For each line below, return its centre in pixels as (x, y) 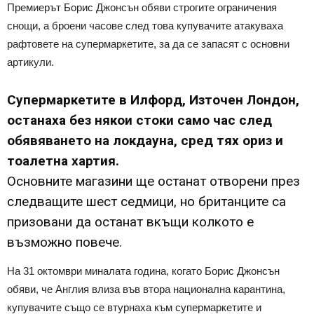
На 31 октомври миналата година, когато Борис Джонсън (143, 271)
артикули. (30, 62)
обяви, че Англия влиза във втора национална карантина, (146, 289)
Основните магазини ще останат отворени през (153, 181)
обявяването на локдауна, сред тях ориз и (145, 140)
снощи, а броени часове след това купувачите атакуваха (145, 25)
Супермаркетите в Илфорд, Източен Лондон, (153, 100)
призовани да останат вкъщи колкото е (130, 221)
